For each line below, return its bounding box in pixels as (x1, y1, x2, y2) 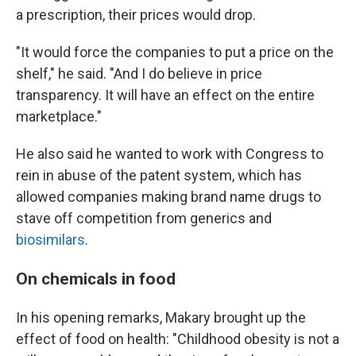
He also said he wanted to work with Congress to (16, 145, 323, 162)
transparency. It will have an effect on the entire (16, 87, 315, 103)
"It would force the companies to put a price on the (16, 44, 334, 60)
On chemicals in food (16, 269, 176, 288)
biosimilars (16, 231, 85, 248)
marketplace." (16, 108, 102, 125)
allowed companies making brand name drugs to (16, 188, 321, 205)
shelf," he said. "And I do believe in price (16, 65, 262, 82)
